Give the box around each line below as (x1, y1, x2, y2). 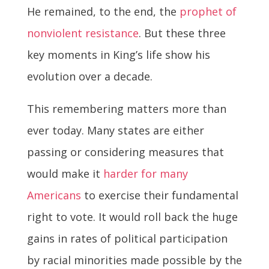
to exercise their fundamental (80, 188, 238, 203)
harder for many (103, 166, 188, 181)
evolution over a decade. (26, 69, 153, 84)
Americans (26, 188, 81, 203)
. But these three (138, 26, 226, 41)
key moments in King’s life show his (26, 47, 210, 62)
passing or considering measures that (26, 145, 224, 160)
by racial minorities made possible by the (26, 253, 242, 268)
